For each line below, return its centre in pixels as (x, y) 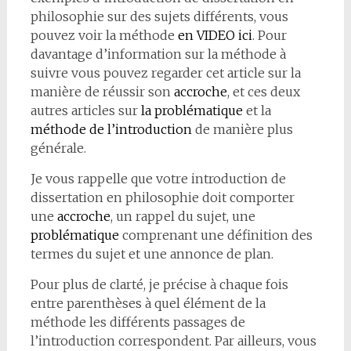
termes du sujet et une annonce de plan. (152, 253)
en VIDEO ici (215, 35)
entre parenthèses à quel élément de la (148, 303)
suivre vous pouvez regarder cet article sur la (165, 72)
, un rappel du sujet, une (183, 216)
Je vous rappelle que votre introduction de (158, 178)
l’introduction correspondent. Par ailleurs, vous (173, 340)
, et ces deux (263, 91)
